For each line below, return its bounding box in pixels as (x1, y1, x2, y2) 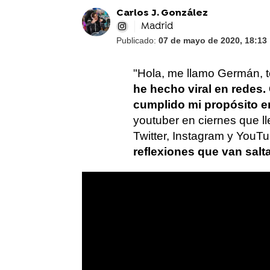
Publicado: (116, 36, 159, 45)
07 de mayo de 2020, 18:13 (158, 36, 267, 45)
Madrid (140, 20, 173, 33)
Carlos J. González (116, 7, 208, 19)
